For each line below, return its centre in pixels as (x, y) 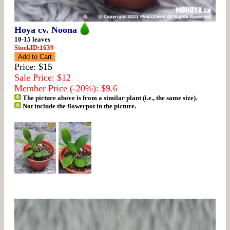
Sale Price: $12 (43, 77)
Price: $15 (33, 66)
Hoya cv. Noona (46, 30)
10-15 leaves (32, 39)
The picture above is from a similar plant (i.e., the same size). (109, 98)
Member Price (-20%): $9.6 (66, 88)
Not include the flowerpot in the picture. (79, 106)
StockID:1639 (34, 47)
